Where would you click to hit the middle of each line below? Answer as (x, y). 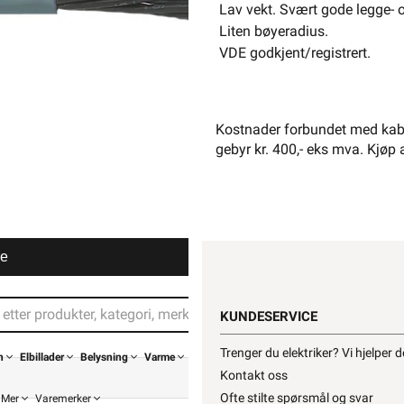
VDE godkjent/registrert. (295, 53)
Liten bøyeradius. (274, 31)
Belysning (104, 357)
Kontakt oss (254, 375)
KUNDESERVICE (269, 317)
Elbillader (42, 357)
